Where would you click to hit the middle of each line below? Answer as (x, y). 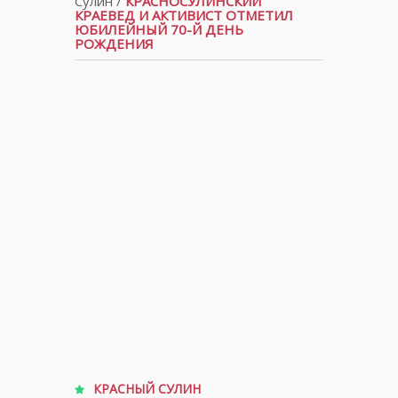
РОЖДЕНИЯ (114, 44)
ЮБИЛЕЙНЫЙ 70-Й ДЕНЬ (159, 29)
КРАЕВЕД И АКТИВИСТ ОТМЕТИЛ (184, 15)
